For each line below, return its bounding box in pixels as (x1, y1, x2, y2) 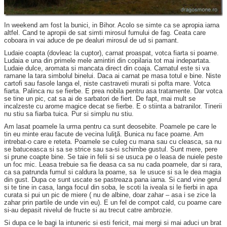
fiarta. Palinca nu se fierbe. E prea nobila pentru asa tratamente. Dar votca (4, 87, 222, 95)
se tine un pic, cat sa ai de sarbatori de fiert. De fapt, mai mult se (4, 95, 196, 103)
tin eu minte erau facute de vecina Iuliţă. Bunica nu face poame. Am (4, 130, 204, 138)
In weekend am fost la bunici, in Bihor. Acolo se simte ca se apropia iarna (4, 21, 219, 29)
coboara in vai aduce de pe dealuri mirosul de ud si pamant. (4, 36, 179, 45)
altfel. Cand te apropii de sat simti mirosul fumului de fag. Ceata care (4, 29, 206, 37)
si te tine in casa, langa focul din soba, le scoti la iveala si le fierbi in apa (4, 183, 217, 192)
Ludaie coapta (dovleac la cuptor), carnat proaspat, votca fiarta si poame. (4, 49, 219, 57)
